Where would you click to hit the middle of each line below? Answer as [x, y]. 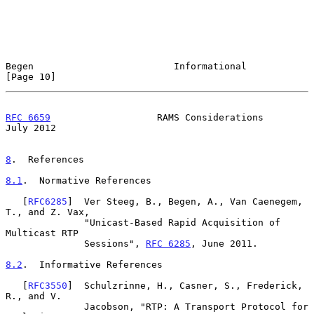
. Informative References [93, 264]
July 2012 [31, 128]
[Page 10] [31, 76]
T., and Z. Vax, [48, 212]
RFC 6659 [28, 117]
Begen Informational [126, 66]
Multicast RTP [42, 233]
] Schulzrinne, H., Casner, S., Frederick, [185, 285]
